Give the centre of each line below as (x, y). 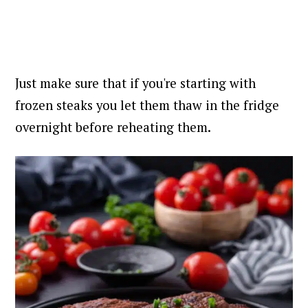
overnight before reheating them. (113, 127)
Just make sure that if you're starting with (136, 83)
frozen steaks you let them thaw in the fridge (147, 105)
